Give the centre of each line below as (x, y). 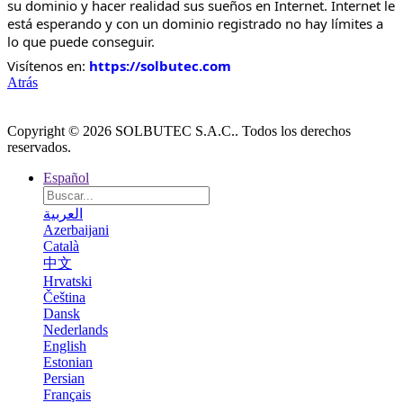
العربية (63, 214)
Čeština (64, 298)
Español (66, 178)
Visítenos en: (48, 66)
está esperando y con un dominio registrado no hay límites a (195, 23)
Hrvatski (67, 282)
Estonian (68, 363)
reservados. (39, 148)
